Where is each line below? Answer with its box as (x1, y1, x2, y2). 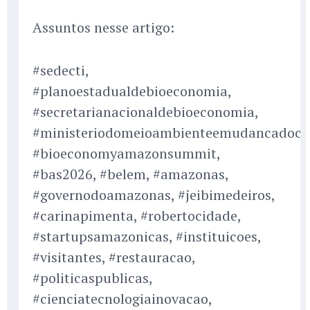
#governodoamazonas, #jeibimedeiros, (33, 185, 275, 205)
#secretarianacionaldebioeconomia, (33, 102, 258, 122)
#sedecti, (33, 61, 89, 80)
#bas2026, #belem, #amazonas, (33, 165, 228, 184)
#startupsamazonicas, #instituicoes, (33, 227, 261, 246)
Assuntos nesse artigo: (33, 18, 174, 37)
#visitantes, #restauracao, (33, 248, 195, 267)
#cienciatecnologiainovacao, (33, 289, 212, 309)
